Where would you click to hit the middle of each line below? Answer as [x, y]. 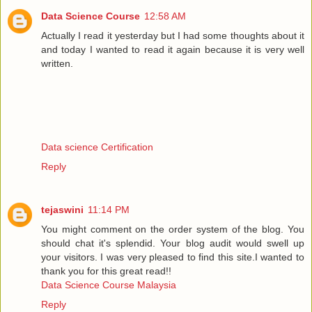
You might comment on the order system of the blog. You [173, 229]
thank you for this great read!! [106, 271]
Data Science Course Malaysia [109, 284]
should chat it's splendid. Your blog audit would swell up [173, 243]
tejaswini [62, 209]
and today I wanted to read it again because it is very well [173, 49]
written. [57, 63]
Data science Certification [97, 147]
